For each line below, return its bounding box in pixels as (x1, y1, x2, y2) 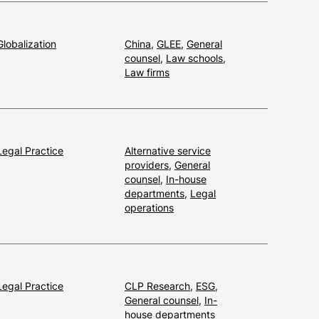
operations (125, 201, 174, 214)
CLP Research (125, 279, 190, 292)
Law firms (125, 66, 169, 78)
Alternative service (125, 144, 211, 157)
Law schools (166, 51, 223, 64)
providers (125, 158, 169, 171)
